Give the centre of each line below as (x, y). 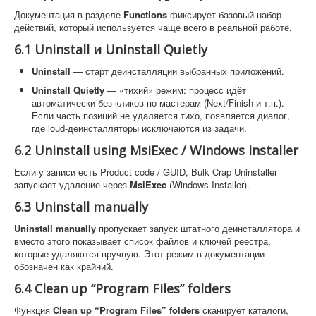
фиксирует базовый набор (224, 14)
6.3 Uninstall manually (81, 206)
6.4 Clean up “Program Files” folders (122, 288)
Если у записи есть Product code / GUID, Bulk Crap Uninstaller (146, 171)
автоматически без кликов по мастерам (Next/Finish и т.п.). (158, 102)
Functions (145, 14)
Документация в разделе (69, 14)
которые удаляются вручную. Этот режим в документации (139, 253)
